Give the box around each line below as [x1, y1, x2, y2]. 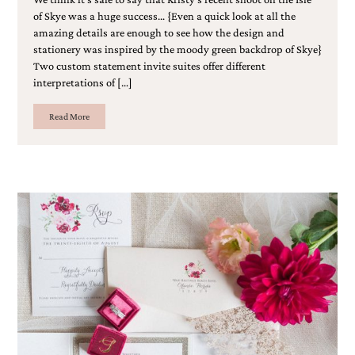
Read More [48, 110, 90, 122]
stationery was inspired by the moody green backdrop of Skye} [32, 42, 322, 55]
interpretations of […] [32, 75, 132, 89]
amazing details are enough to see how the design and [32, 25, 284, 39]
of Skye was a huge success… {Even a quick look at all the [32, 9, 296, 22]
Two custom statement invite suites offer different [32, 59, 265, 72]
